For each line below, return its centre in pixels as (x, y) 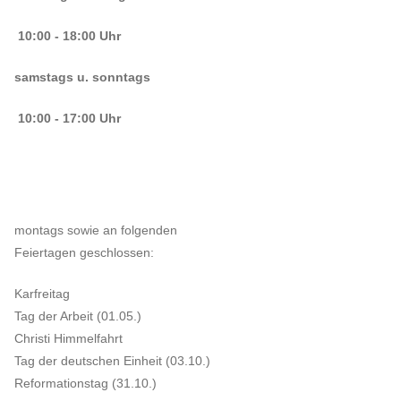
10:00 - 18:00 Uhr (68, 36)
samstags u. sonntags (107, 77)
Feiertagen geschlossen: (84, 252)
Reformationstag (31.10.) (85, 383)
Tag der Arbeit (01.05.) (78, 316)
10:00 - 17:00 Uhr (68, 119)
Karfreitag (42, 293)
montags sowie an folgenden (96, 230)
